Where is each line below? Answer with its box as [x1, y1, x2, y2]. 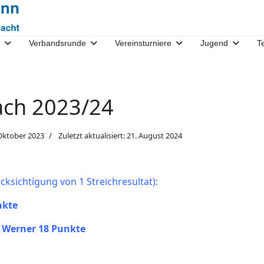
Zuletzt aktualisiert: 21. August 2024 [58, 130, 183, 141]
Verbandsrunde [29, 38, 86, 48]
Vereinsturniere [115, 38, 171, 48]
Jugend [200, 38, 228, 48]
